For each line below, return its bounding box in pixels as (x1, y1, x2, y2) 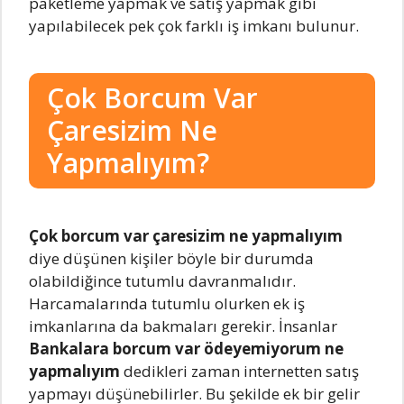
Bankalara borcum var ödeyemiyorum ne (29, 338, 344, 359)
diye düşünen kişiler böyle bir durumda (29, 248, 314, 269)
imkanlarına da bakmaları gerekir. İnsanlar (29, 316, 337, 336)
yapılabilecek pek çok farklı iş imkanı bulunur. (29, 15, 359, 36)
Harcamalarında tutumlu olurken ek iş (29, 293, 305, 314)
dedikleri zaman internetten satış (124, 361, 359, 381)
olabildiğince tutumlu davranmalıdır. (29, 271, 296, 291)
